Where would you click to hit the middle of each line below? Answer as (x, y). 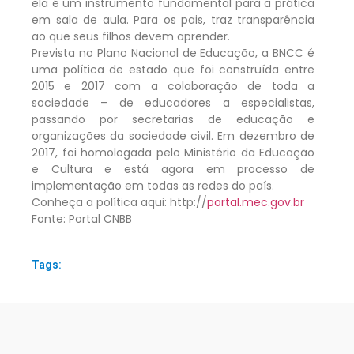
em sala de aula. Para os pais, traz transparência (173, 19)
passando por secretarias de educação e (173, 119)
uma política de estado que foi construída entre (173, 69)
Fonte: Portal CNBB (82, 218)
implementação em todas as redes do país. (153, 185)
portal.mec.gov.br (256, 202)
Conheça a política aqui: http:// (119, 202)
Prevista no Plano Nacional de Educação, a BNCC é (173, 53)
